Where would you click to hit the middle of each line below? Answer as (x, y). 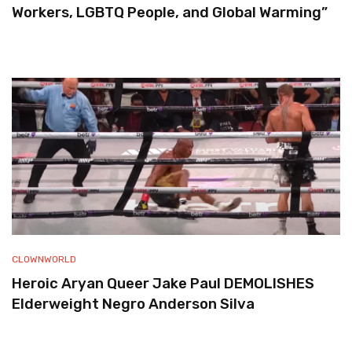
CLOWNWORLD (44, 259)
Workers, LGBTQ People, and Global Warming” (170, 13)
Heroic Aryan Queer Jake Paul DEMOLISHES (163, 284)
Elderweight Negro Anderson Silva (133, 304)
